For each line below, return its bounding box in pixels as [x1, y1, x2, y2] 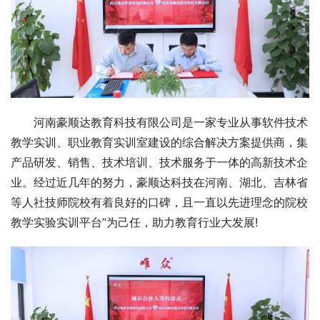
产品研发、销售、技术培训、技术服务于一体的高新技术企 [11, 154, 308, 169]
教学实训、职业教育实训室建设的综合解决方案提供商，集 [11, 134, 308, 149]
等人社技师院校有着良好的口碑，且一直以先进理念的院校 [11, 194, 308, 209]
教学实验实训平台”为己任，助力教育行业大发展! [11, 214, 258, 229]
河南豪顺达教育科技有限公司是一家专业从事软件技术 [34, 114, 308, 129]
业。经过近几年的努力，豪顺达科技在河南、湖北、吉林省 [11, 174, 308, 189]
